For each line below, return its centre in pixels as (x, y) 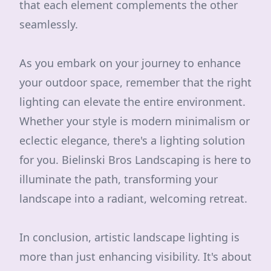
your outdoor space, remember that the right (135, 82)
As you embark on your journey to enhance (130, 63)
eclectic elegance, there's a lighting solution (132, 140)
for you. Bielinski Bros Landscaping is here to (135, 160)
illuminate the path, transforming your (119, 179)
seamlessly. (49, 24)
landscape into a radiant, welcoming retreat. (133, 198)
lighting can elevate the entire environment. (132, 102)
